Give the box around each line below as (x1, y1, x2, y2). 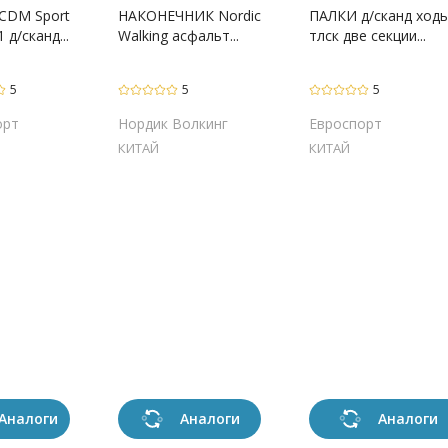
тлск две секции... (309, 25, 426, 45)
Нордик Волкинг (118, 113, 228, 133)
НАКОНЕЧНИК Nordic (118, 5, 261, 25)
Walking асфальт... (118, 25, 239, 45)
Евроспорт (309, 113, 382, 133)
